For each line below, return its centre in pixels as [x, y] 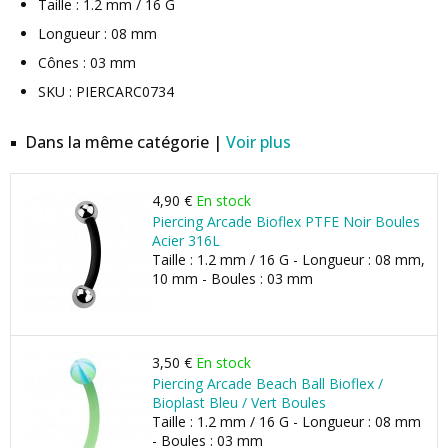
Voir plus [258, 142]
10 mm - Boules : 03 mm [232, 278]
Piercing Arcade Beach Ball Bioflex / [267, 383]
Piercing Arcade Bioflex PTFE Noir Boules [286, 221]
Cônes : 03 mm [87, 62]
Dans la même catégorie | [125, 142]
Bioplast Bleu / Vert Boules [239, 402]
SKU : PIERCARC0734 [106, 91]
